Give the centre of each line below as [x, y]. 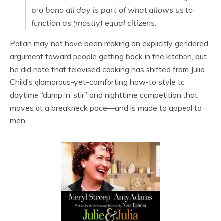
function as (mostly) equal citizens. [94, 23]
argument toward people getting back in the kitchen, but [108, 56]
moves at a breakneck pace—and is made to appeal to [106, 108]
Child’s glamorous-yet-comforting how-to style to [97, 82]
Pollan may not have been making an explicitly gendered [109, 43]
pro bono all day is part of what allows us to [112, 10]
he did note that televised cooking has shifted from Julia [107, 69]
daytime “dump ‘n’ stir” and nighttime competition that [104, 95]
